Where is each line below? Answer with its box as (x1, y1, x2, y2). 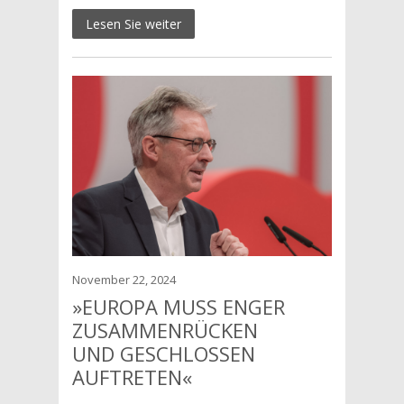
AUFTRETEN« (71, 363, 192, 390)
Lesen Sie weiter (85, 15, 181, 32)
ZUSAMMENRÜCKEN (71, 317, 258, 344)
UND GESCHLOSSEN (71, 340, 255, 367)
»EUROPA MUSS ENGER (71, 293, 285, 320)
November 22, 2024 (71, 271, 176, 288)
